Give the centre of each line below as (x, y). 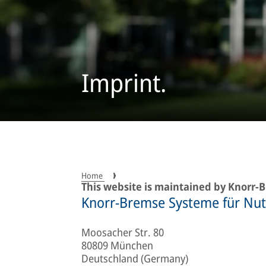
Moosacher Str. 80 (123, 232)
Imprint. (124, 83)
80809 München (117, 245)
